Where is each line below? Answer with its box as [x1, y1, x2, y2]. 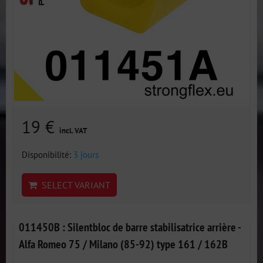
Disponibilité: [22, 149, 73, 160]
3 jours [73, 149, 99, 160]
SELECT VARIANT [37, 179, 110, 191]
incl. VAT [59, 126, 87, 136]
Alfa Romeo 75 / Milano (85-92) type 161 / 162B [19, 237, 228, 251]
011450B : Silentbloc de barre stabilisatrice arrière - [19, 220, 241, 234]
